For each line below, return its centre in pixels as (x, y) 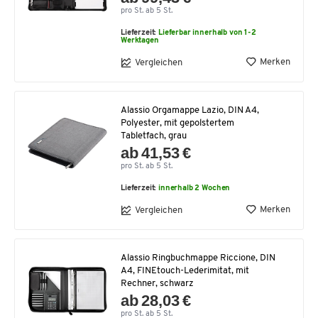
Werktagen (140, 41)
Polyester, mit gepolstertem (177, 123)
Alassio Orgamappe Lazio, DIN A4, (190, 110)
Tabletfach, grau (154, 136)
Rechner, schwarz (157, 284)
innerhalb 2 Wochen (194, 188)
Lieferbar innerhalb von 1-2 (207, 33)
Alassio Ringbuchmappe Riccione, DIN (198, 258)
